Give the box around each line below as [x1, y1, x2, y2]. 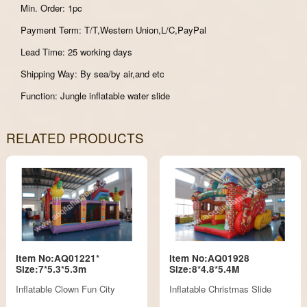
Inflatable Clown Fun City [16, 282, 116, 295]
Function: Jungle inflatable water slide [21, 89, 171, 103]
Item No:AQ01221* [16, 251, 100, 265]
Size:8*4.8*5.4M [169, 262, 239, 276]
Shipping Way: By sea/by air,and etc [21, 67, 165, 81]
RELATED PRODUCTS [5, 127, 144, 147]
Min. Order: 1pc [21, 1, 83, 15]
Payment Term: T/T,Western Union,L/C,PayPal [21, 23, 207, 37]
